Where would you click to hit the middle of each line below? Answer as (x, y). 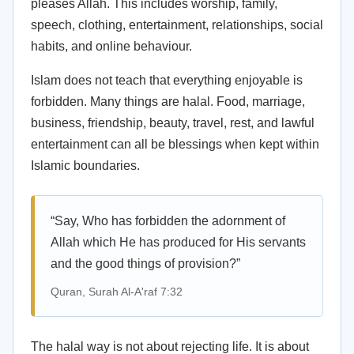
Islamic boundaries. (85, 166)
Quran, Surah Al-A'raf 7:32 (117, 292)
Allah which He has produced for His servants (178, 242)
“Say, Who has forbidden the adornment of (168, 221)
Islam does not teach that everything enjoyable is (167, 80)
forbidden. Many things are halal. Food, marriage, (168, 102)
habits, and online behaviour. (111, 46)
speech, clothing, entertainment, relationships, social (177, 25)
